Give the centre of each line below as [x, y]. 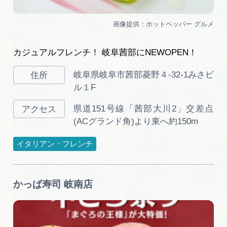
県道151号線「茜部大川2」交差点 [144, 109]
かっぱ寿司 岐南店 [53, 184]
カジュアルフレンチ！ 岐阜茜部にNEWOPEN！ [105, 53]
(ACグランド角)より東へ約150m [136, 122]
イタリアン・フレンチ [54, 144]
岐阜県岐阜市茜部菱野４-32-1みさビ [144, 75]
